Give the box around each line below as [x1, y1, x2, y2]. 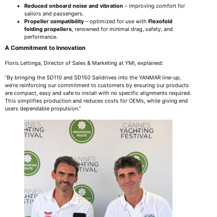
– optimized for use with [84, 17, 148, 25]
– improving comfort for [123, 2, 185, 9]
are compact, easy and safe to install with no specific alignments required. [5, 90, 191, 97]
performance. [24, 33, 58, 40]
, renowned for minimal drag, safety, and [72, 25, 173, 32]
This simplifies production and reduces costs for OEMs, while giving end [5, 97, 188, 105]
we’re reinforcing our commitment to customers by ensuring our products [5, 82, 189, 89]
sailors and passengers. [24, 10, 84, 17]
